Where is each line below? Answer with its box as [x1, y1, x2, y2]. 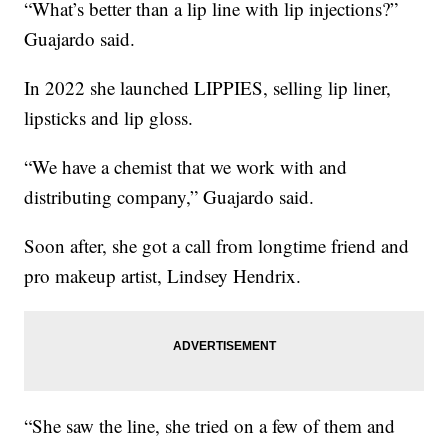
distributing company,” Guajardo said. [24, 184, 315, 210]
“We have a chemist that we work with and [24, 154, 348, 180]
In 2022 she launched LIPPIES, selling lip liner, [24, 75, 392, 101]
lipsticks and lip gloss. [24, 105, 194, 131]
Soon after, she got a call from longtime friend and [24, 233, 410, 259]
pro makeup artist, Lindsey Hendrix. [24, 263, 302, 289]
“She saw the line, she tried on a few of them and [24, 413, 396, 439]
